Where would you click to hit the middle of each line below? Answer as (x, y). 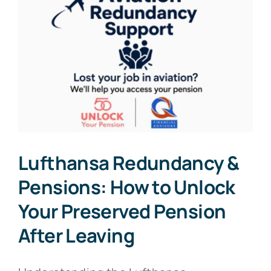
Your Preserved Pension (122, 211)
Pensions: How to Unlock (127, 187)
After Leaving (76, 236)
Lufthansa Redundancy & (129, 163)
